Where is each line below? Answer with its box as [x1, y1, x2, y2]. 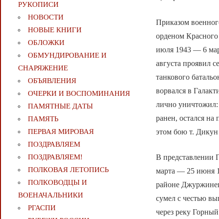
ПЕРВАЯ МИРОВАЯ [27, 128, 94, 136]
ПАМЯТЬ [27, 115, 59, 123]
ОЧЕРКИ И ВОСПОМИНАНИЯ [27, 89, 130, 98]
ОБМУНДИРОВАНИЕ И [27, 51, 107, 60]
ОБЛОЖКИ [27, 39, 65, 47]
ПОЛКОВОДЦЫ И [27, 178, 87, 187]
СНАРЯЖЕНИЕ [18, 64, 68, 72]
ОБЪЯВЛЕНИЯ [27, 77, 76, 85]
